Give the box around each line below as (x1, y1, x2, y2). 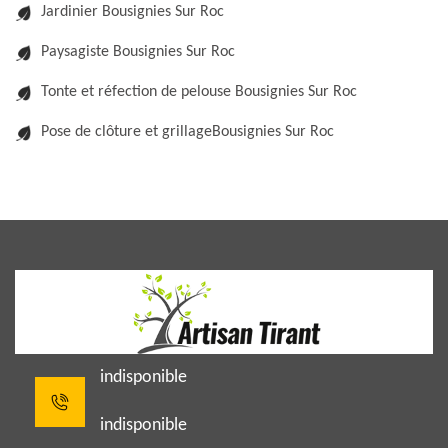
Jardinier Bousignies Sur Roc (41, 4, 224, 20)
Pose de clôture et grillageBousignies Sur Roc (41, 124, 334, 140)
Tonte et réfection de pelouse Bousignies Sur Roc (41, 84, 357, 100)
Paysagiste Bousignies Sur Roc (41, 44, 235, 60)
